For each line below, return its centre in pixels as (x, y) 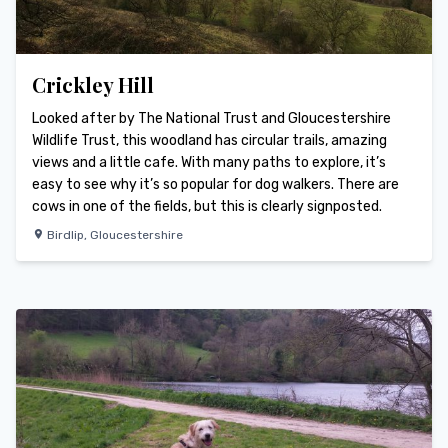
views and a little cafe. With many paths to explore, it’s (209, 163)
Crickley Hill (93, 85)
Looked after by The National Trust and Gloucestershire (211, 119)
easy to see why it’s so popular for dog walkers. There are (215, 185)
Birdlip (65, 235)
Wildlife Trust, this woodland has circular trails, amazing (209, 141)
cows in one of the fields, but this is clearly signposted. (207, 207)
